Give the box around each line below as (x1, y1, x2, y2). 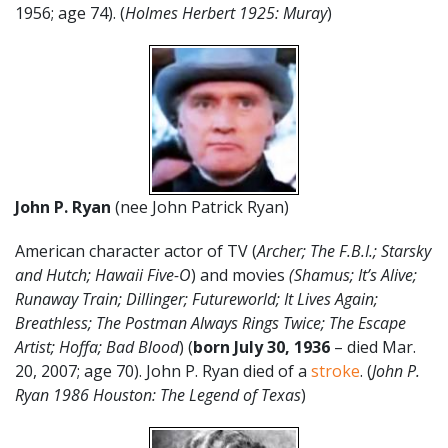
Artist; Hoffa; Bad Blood (15, 335, 179, 358)
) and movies (191, 263, 289, 286)
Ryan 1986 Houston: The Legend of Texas (15, 383, 301, 406)
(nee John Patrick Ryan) (111, 195, 289, 218)
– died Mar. (330, 335, 416, 358)
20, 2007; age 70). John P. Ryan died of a (15, 359, 311, 382)
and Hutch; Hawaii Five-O (15, 263, 191, 286)
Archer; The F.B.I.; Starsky (257, 239, 431, 262)
